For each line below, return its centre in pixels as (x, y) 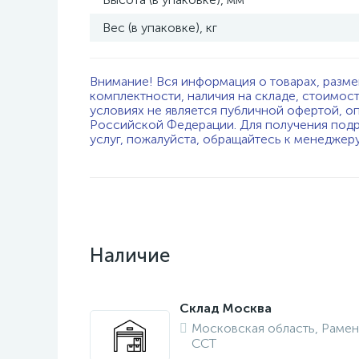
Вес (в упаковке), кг (160, 28)
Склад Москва (226, 308)
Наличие (130, 255)
